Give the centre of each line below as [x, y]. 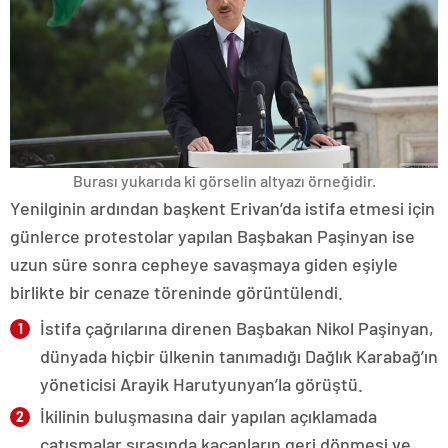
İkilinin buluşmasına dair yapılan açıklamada [208, 416]
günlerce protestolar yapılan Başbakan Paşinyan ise [212, 236]
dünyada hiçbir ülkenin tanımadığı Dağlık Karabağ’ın [239, 356]
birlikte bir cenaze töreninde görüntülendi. [176, 292]
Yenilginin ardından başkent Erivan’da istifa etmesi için [222, 208]
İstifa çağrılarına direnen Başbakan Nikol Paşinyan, [237, 328]
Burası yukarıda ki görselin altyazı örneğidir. [224, 181]
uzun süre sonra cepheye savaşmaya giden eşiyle [204, 264]
